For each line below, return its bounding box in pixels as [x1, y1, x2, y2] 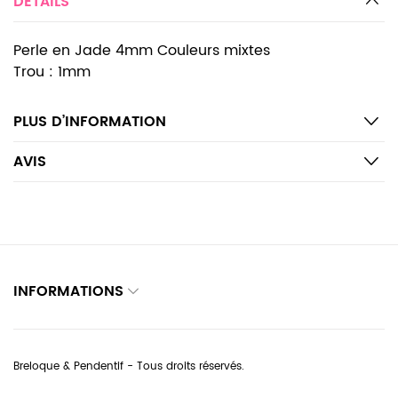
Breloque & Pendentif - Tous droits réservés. [13, 358, 244, 376]
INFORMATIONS [13, 280, 123, 303]
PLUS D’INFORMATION [13, 110, 166, 133]
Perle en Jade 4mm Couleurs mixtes [13, 39, 270, 62]
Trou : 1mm [13, 60, 91, 84]
